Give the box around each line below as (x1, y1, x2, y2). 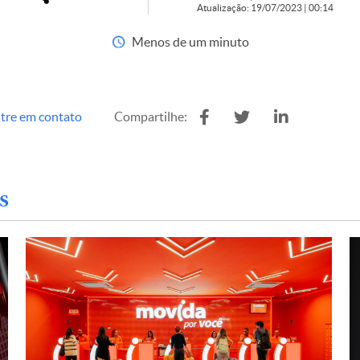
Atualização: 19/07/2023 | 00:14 (196, 2, 333, 13)
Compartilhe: (114, 109, 187, 124)
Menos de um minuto (131, 35, 249, 49)
